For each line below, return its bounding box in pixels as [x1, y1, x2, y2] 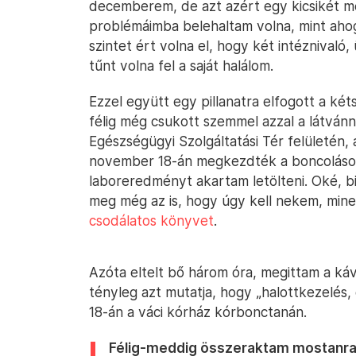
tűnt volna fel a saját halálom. [89, 57, 273, 74]
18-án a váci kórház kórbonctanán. [89, 304, 307, 320]
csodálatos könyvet [89, 212, 214, 229]
